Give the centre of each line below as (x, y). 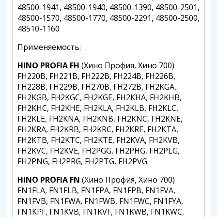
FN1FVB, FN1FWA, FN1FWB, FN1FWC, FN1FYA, (100, 201)
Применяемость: (50, 47)
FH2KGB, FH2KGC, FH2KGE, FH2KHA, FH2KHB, (100, 97)
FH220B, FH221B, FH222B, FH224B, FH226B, (96, 76)
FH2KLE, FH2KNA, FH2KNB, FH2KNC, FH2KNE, (100, 119)
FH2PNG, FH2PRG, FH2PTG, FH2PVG (82, 161)
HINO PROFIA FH (48, 65)
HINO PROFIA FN (49, 180)
